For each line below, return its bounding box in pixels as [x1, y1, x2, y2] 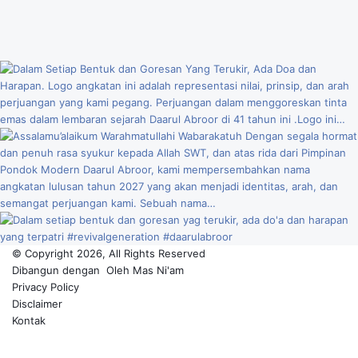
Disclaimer [12, 297, 62, 310]
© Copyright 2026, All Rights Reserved [12, 247, 205, 260]
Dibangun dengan [12, 264, 103, 276]
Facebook [12, 331, 61, 344]
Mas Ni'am [133, 264, 184, 276]
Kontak [12, 314, 46, 327]
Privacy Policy [12, 280, 79, 293]
